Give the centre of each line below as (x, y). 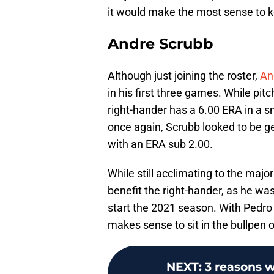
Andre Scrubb (161, 44)
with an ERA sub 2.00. (160, 144)
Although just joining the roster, (184, 76)
